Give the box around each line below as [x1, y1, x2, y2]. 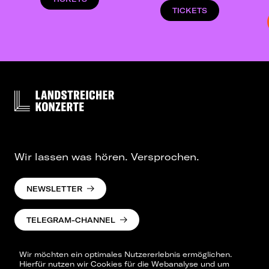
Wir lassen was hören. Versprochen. [14, 151, 199, 163]
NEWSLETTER [26, 184, 82, 193]
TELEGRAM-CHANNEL [26, 215, 115, 225]
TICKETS [172, 6, 207, 16]
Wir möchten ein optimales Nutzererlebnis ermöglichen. [19, 250, 232, 259]
